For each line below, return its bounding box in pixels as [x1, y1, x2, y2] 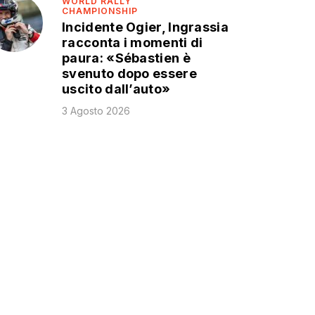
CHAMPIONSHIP [62, 5, 139, 16]
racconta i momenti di [62, 35, 203, 51]
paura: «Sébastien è [62, 51, 191, 66]
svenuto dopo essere [62, 66, 197, 82]
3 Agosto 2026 [62, 105, 131, 117]
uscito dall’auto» [62, 82, 171, 97]
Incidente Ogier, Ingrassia [62, 20, 229, 35]
